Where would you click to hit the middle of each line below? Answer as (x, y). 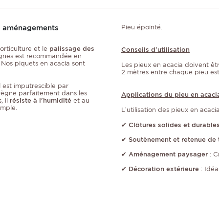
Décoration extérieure (164, 169)
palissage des (71, 49)
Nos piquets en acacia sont (43, 64)
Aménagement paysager (168, 154)
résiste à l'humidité (41, 101)
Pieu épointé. (142, 27)
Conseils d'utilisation (155, 50)
